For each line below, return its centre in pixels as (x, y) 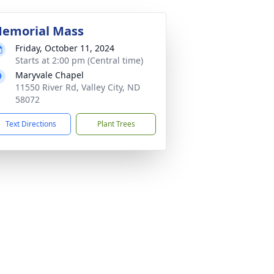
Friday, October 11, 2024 (65, 48)
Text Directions (31, 124)
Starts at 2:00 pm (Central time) (79, 60)
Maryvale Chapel (50, 75)
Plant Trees (116, 124)
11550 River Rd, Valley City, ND (78, 87)
